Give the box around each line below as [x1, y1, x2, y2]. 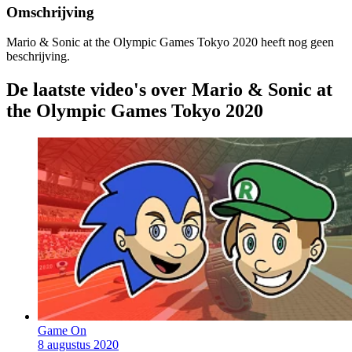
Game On [38, 324, 86, 338]
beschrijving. [6, 49, 70, 64]
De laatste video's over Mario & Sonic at [6, 79, 332, 101]
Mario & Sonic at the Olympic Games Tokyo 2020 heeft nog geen [6, 35, 334, 49]
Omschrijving [6, 3, 94, 20]
